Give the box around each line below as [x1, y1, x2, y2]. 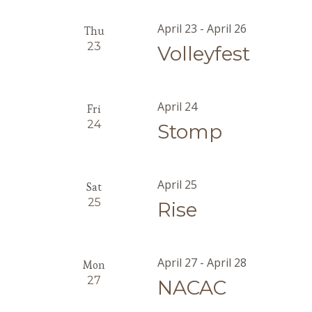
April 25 [157, 177, 198, 192]
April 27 [157, 255, 198, 270]
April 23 [157, 21, 198, 36]
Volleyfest [157, 42, 251, 65]
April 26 [207, 21, 247, 36]
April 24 [157, 99, 198, 114]
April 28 [207, 255, 247, 270]
